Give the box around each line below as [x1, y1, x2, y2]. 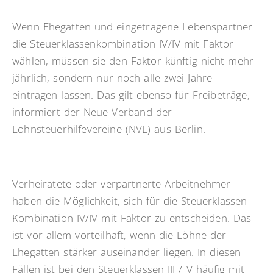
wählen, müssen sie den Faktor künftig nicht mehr [12, 54, 254, 68]
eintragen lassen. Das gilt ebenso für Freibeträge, [12, 88, 250, 102]
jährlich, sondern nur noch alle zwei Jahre [12, 71, 213, 85]
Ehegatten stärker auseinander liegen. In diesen [12, 245, 241, 260]
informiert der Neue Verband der [12, 105, 172, 119]
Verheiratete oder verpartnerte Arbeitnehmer [12, 177, 231, 191]
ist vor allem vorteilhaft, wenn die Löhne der [12, 228, 227, 243]
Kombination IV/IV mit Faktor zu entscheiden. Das [12, 211, 252, 225]
